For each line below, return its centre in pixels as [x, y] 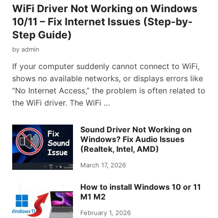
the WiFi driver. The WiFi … [61, 103]
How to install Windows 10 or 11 [141, 187]
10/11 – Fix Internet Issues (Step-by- [102, 22]
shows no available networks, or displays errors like [108, 79]
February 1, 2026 [106, 213]
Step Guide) [42, 35]
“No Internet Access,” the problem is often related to [109, 91]
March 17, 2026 [103, 165]
